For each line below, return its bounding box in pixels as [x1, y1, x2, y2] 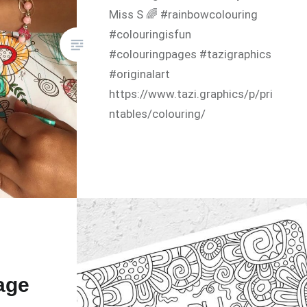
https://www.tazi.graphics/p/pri [109, 86, 273, 101]
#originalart [109, 66, 171, 81]
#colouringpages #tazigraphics [109, 47, 272, 61]
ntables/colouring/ [109, 106, 206, 121]
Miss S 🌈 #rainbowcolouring [109, 7, 258, 21]
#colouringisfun [109, 27, 192, 41]
